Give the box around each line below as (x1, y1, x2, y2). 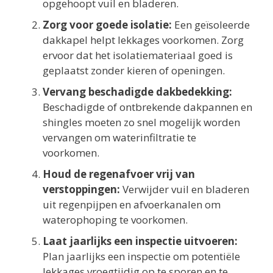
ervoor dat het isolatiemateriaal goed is (43, 48, 233, 63)
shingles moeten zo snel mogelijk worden (43, 115, 240, 130)
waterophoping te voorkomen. (43, 213, 188, 227)
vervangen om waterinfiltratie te (43, 130, 196, 145)
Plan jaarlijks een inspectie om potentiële (43, 249, 240, 264)
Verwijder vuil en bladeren (120, 182, 249, 197)
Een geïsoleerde (172, 18, 250, 32)
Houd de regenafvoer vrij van (43, 167, 195, 182)
